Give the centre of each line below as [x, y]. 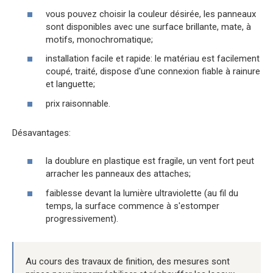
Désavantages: [41, 133]
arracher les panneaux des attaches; [118, 174]
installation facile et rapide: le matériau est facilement [153, 59]
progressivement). [82, 218]
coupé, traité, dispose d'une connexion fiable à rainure [153, 72]
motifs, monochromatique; [99, 39]
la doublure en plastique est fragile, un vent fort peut [150, 161]
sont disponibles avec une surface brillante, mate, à [148, 27]
